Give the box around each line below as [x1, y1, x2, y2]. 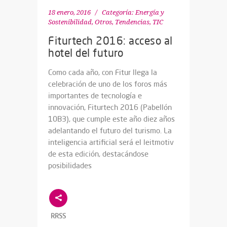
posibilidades [48, 161, 92, 171]
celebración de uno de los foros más [48, 79, 167, 89]
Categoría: [102, 9, 134, 17]
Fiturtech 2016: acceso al [48, 34, 173, 48]
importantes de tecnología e [48, 91, 142, 101]
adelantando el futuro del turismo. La [48, 126, 172, 136]
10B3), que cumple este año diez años [48, 114, 175, 124]
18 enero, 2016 [48, 9, 91, 17]
